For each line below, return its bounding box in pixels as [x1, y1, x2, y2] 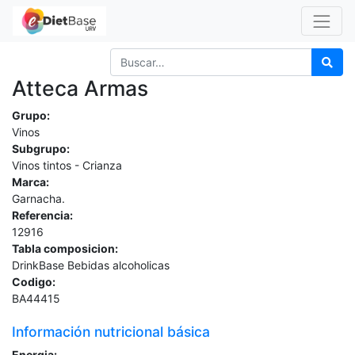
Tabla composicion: [12, 241, 118, 255]
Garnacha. [12, 191, 65, 205]
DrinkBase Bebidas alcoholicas [12, 258, 170, 272]
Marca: [12, 174, 49, 189]
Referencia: [12, 208, 73, 222]
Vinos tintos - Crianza [12, 158, 122, 172]
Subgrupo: [12, 141, 70, 155]
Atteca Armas [12, 74, 148, 101]
